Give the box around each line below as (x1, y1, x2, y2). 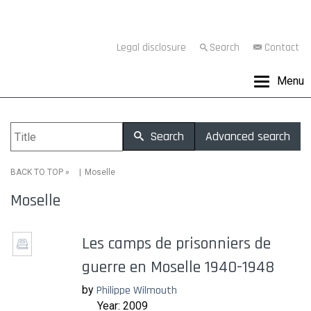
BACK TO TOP (10, 167, 63, 177)
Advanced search (205, 128, 290, 144)
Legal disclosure (117, 41, 186, 54)
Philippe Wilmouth (96, 283, 177, 298)
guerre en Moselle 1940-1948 (82, 257, 274, 278)
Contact (264, 41, 299, 54)
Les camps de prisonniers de (82, 233, 271, 254)
